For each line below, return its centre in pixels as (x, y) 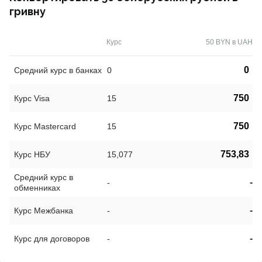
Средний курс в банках (58, 70)
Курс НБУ (32, 155)
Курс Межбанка (44, 211)
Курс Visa (32, 99)
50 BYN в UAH (229, 42)
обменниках (37, 188)
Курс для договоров (52, 239)
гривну (27, 12)
